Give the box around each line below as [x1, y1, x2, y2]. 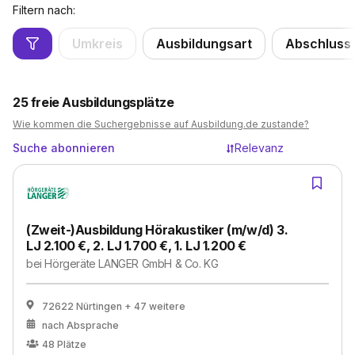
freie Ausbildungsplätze [30, 94, 174, 110]
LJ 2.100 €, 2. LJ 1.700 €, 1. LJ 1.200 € [26, 238, 247, 254]
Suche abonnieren [13, 141, 115, 155]
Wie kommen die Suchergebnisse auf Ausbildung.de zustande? [13, 118, 309, 130]
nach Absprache [42, 319, 119, 331]
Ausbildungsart [156, 36, 252, 52]
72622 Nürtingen [42, 300, 122, 312]
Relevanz [235, 141, 284, 155]
